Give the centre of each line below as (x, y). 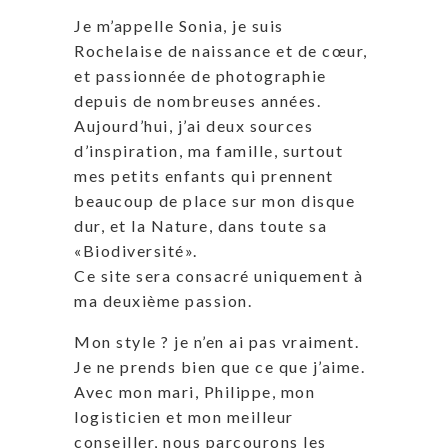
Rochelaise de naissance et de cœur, (221, 51)
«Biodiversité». (136, 251)
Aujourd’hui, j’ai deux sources (193, 126)
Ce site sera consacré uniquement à (218, 276)
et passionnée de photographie (200, 76)
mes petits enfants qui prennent (204, 176)
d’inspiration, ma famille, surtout (208, 151)
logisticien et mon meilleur (184, 417)
